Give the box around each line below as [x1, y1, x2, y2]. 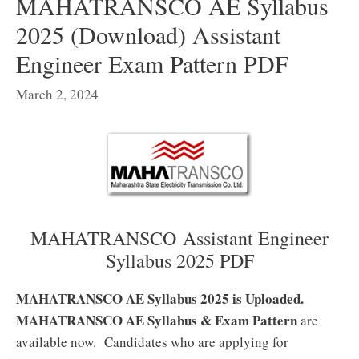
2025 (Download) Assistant [16, 18, 280, 50]
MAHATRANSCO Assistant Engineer [30, 225, 329, 251]
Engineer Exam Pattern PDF [16, 46, 288, 79]
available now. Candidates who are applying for [16, 333, 288, 351]
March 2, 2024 [16, 85, 99, 103]
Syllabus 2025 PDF [105, 248, 254, 273]
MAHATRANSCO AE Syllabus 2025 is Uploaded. [16, 288, 304, 309]
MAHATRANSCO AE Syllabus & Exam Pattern [16, 310, 297, 330]
